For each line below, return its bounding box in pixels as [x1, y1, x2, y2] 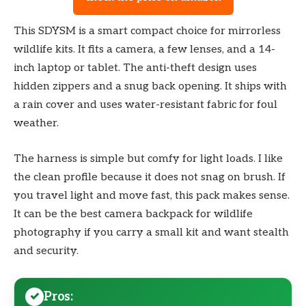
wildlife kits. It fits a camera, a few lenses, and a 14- [14, 43, 275, 57]
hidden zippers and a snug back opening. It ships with [14, 80, 287, 94]
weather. [14, 117, 59, 130]
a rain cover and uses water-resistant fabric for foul [14, 98, 277, 112]
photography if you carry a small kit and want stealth [14, 225, 289, 239]
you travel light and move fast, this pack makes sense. [14, 189, 290, 202]
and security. [14, 244, 79, 258]
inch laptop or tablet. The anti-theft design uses [14, 61, 257, 75]
